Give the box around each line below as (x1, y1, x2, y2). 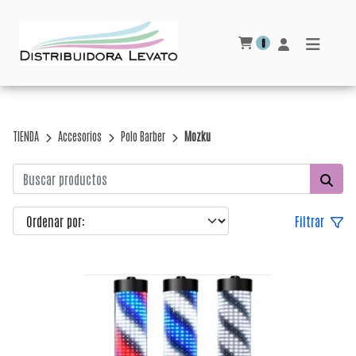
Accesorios (58, 129, 102, 143)
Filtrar (294, 213, 327, 229)
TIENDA (13, 129, 39, 143)
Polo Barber (121, 129, 165, 143)
